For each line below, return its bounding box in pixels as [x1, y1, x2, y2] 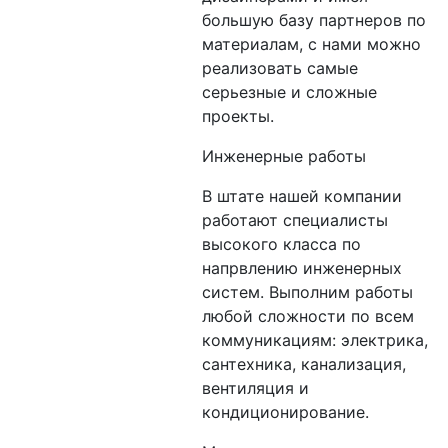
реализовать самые [201, 58, 358, 78]
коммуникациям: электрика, [201, 330, 428, 350]
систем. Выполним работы [201, 282, 413, 302]
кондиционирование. [201, 402, 369, 422]
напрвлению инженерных [201, 258, 402, 278]
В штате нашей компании [201, 186, 402, 206]
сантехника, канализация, [201, 354, 406, 374]
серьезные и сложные [201, 82, 377, 102]
